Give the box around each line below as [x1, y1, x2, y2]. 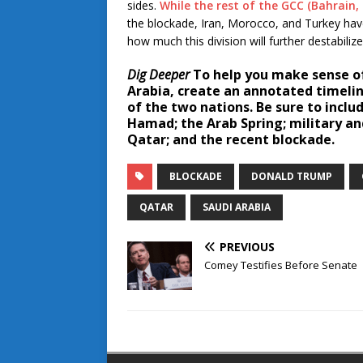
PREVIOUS [220, 239, 275, 255]
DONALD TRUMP [251, 169, 332, 184]
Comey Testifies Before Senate [204, 258, 357, 273]
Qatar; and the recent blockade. [127, 130, 335, 149]
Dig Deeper [127, 66, 190, 84]
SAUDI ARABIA [203, 200, 271, 215]
